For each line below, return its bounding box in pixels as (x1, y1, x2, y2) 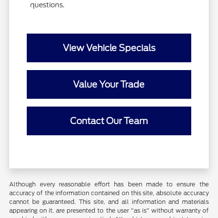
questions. (30, 1, 65, 9)
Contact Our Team (70, 116, 148, 127)
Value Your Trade (73, 79, 145, 90)
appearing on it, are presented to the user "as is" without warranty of (9, 207, 209, 215)
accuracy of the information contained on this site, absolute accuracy (9, 189, 209, 197)
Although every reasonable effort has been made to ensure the (9, 181, 209, 188)
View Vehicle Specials (62, 43, 155, 54)
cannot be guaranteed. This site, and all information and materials (9, 198, 209, 206)
